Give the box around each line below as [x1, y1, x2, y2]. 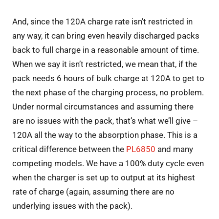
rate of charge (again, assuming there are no [12, 186, 175, 197]
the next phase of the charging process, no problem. [12, 87, 204, 97]
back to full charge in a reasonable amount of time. [12, 44, 199, 55]
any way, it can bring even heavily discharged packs [12, 30, 199, 41]
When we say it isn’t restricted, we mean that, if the [12, 59, 197, 69]
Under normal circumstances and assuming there [12, 101, 194, 111]
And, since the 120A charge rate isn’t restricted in [12, 16, 193, 26]
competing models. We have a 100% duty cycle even [12, 158, 204, 168]
